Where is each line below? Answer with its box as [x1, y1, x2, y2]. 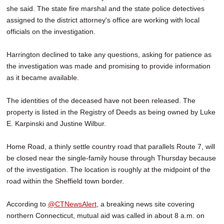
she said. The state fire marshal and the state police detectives [6, 4, 204, 12]
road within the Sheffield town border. [6, 176, 126, 185]
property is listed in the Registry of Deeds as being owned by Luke [6, 107, 215, 116]
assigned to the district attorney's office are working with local [6, 15, 199, 24]
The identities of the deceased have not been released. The [6, 96, 195, 104]
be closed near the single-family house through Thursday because [6, 153, 216, 162]
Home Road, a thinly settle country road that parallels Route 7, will [6, 142, 215, 150]
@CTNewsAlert [48, 199, 96, 208]
